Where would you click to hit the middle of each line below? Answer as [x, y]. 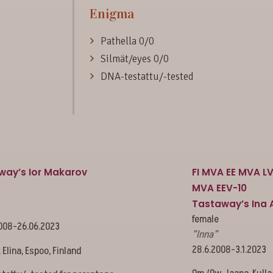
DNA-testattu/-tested [147, 76]
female [206, 219]
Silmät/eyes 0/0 [135, 58]
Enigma [112, 13]
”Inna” [205, 234]
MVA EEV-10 [220, 188]
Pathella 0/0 [127, 41]
